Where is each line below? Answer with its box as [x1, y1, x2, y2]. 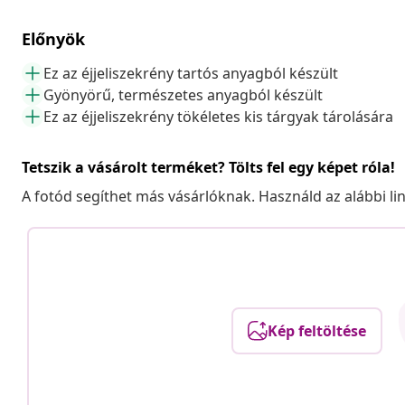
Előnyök [22, 27, 85, 50]
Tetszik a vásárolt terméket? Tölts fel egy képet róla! [22, 156, 395, 177]
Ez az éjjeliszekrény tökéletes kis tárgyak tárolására [43, 106, 393, 127]
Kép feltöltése [267, 320, 366, 341]
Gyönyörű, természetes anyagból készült [43, 84, 323, 105]
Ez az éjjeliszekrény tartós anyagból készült [43, 62, 338, 83]
